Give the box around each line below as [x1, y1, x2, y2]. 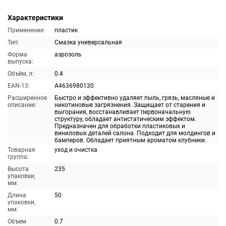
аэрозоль [54, 51, 82, 58]
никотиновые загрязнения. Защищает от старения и [54, 101, 205, 108]
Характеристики [8, 14, 63, 22]
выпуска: [8, 58, 33, 65]
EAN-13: [8, 82, 30, 89]
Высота [8, 165, 29, 173]
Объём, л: [8, 70, 34, 77]
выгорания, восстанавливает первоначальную [54, 108, 191, 116]
